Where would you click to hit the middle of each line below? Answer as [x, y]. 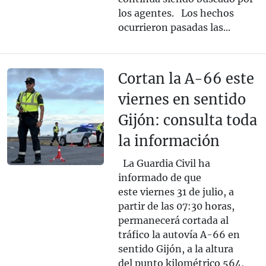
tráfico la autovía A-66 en [179, 235]
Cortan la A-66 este [186, 79]
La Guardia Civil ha [164, 164]
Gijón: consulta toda [187, 121]
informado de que [159, 178]
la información [169, 141]
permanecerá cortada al [173, 221]
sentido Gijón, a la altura [175, 249]
